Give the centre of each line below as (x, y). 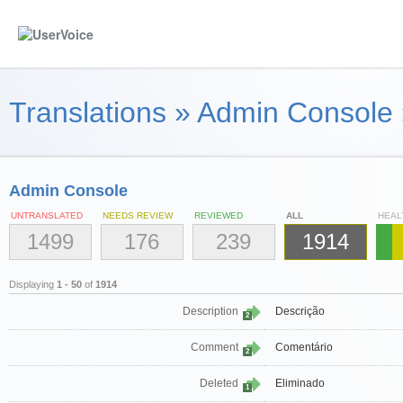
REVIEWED (219, 215)
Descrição (300, 312)
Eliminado (300, 384)
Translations (88, 112)
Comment (215, 348)
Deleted (219, 384)
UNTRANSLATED (47, 215)
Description (210, 312)
